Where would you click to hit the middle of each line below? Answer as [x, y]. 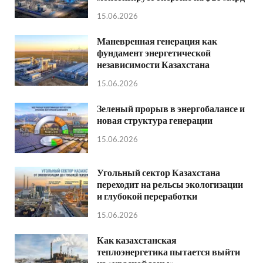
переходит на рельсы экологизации [170, 184]
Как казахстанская [137, 240]
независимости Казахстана [153, 64]
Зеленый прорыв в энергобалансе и [171, 108]
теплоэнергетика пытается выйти [168, 251]
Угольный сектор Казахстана [159, 172]
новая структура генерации [155, 120]
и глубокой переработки [147, 195]
